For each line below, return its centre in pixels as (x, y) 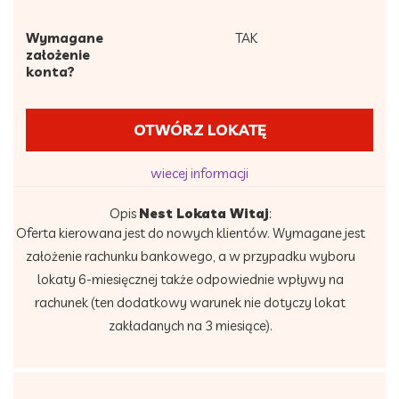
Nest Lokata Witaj (204, 213)
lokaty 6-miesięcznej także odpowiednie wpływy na (190, 279)
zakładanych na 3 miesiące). (190, 326)
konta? (50, 72)
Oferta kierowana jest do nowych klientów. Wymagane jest (190, 233)
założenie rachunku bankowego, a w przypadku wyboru (190, 256)
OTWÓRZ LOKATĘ (199, 130)
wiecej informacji (199, 173)
